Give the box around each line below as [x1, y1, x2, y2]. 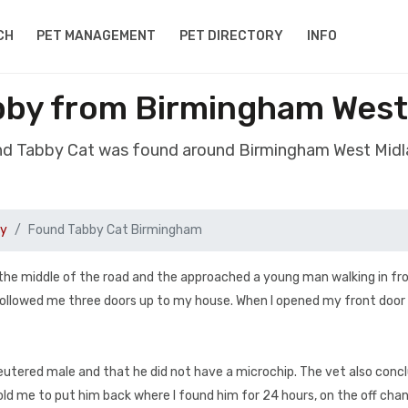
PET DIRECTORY [179, 28, 284, 44]
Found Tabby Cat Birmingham [28, 222, 202, 238]
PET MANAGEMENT [36, 28, 157, 44]
